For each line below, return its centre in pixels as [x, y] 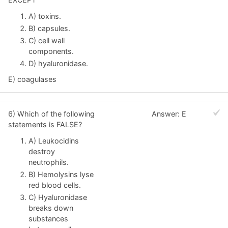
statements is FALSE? [45, 125]
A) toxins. [45, 16]
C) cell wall [47, 40]
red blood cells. [55, 185]
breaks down [51, 208]
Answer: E [169, 114]
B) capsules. [49, 28]
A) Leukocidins [54, 140]
